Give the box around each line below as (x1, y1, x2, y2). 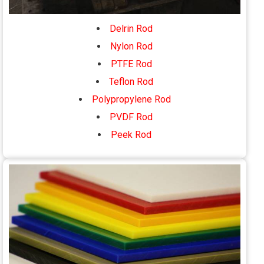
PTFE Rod (110, 58, 152, 70)
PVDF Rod (110, 111, 153, 123)
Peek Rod (111, 128, 151, 140)
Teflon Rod (109, 75, 153, 87)
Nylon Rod (110, 40, 153, 52)
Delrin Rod (110, 22, 153, 34)
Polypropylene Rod (91, 93, 171, 105)
